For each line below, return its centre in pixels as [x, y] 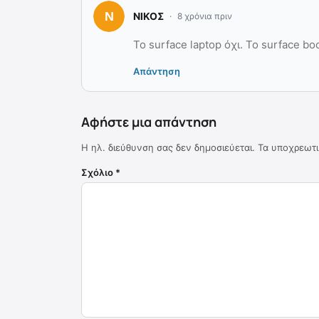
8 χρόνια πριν [205, 16]
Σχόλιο [98, 172]
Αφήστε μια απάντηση [149, 121]
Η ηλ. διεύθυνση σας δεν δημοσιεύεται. [168, 147]
